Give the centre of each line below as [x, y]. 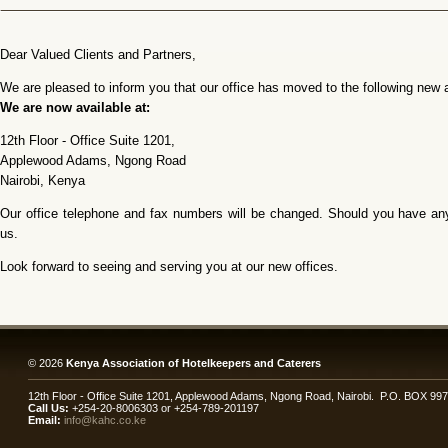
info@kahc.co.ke [105, 420]
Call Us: [48, 408]
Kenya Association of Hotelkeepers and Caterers [193, 363]
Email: [46, 420]
